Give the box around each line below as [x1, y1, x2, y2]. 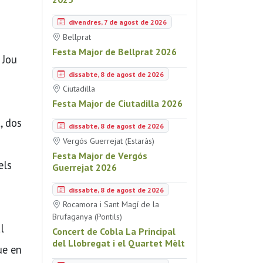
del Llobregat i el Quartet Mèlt [52, 237, 185, 249]
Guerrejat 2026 [52, 161, 117, 173]
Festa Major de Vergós [52, 149, 147, 161]
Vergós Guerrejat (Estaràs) [60, 135, 154, 146]
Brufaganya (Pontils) [52, 211, 122, 222]
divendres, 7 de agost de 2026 [67, 17, 167, 26]
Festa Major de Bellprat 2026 [52, 45, 177, 58]
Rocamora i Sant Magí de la [60, 199, 159, 210]
